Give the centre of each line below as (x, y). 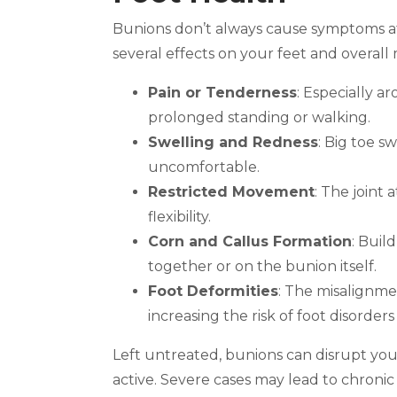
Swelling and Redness (233, 142)
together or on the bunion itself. (262, 266)
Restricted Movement (231, 192)
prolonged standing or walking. (259, 117)
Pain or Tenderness (222, 93)
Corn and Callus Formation (250, 241)
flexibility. (179, 217)
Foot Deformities (213, 291)
